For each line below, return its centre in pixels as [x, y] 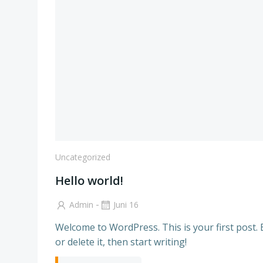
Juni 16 [126, 205]
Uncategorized [83, 157]
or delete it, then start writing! [121, 242]
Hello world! [89, 181]
